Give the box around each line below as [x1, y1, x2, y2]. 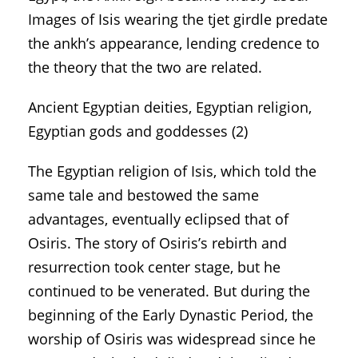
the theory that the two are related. [28, 57, 262, 77]
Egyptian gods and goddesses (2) [28, 121, 248, 141]
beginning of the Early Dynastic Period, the [28, 304, 313, 324]
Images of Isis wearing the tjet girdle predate [28, 9, 328, 29]
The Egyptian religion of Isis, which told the [28, 161, 316, 181]
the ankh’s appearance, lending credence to [28, 33, 320, 53]
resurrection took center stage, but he [28, 257, 280, 276]
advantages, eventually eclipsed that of [28, 209, 288, 229]
